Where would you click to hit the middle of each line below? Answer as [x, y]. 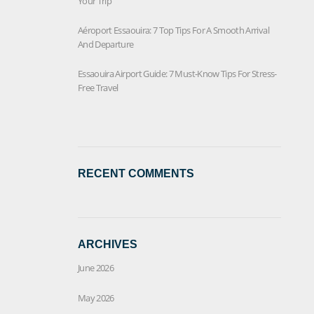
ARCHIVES [108, 244]
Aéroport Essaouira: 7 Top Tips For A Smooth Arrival [173, 30]
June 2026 [96, 267]
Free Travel [98, 87]
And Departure [106, 44]
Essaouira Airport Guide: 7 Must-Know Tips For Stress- [177, 73]
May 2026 [96, 298]
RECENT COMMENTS [136, 173]
